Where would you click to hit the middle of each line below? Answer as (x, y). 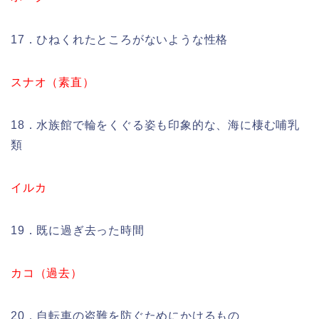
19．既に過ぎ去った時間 (78, 231)
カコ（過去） (47, 273)
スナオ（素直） (53, 83)
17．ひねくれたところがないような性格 (120, 40)
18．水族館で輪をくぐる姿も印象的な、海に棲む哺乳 (155, 125)
